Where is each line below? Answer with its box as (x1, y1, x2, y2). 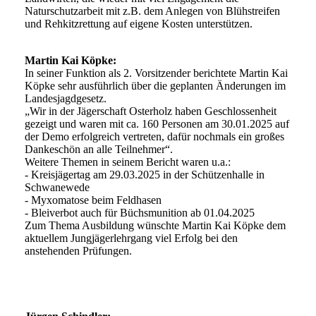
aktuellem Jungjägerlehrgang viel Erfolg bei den (25, 232, 238, 245)
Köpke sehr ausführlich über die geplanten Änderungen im (25, 80, 286, 92)
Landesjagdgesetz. (25, 92, 107, 105)
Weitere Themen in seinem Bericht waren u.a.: (25, 156, 231, 169)
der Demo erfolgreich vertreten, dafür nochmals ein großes (25, 130, 284, 143)
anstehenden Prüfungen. (25, 245, 132, 257)
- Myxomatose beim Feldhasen (25, 194, 162, 207)
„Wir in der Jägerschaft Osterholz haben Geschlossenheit (25, 105, 276, 118)
